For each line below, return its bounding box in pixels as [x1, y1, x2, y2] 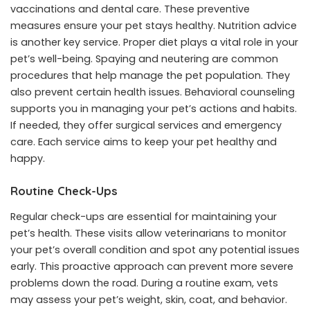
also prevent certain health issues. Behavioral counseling [10, 85, 295, 99]
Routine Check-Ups [10, 183, 118, 198]
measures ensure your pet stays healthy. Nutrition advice [10, 19, 297, 33]
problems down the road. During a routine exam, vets [10, 276, 278, 291]
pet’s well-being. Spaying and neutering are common [10, 52, 278, 66]
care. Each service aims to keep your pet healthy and [10, 135, 277, 149]
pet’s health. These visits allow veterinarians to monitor [10, 226, 286, 241]
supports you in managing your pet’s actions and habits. [10, 102, 297, 116]
